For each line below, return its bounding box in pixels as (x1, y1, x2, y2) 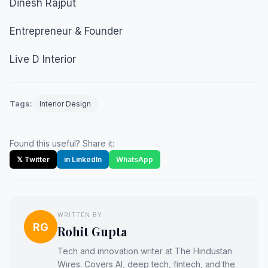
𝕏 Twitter (17, 155, 50, 164)
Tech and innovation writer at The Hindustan (57, 246, 232, 256)
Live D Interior (10, 53, 76, 65)
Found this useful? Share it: (10, 138, 114, 148)
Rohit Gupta (57, 223, 127, 239)
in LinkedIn (64, 155, 102, 164)
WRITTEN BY (57, 211, 102, 218)
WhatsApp (116, 155, 153, 164)
